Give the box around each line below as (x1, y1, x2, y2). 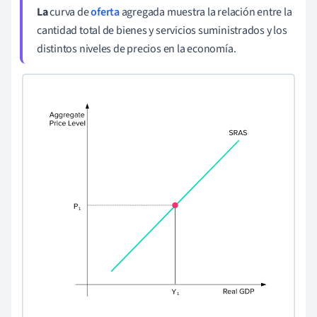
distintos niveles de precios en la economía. (37, 40, 236, 57)
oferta (91, 4, 120, 20)
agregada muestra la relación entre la (119, 4, 292, 20)
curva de (50, 4, 91, 20)
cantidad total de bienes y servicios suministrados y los (37, 22, 287, 38)
